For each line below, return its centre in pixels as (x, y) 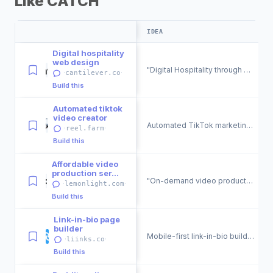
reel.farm (85, 128)
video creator (80, 118)
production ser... (86, 173)
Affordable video (85, 164)
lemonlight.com (95, 184)
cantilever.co (93, 73)
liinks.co (86, 239)
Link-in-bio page (87, 219)
